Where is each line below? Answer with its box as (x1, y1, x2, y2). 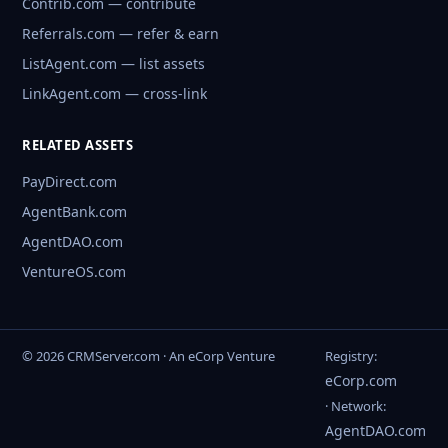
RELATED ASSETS (22, 135, 133, 154)
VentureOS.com (22, 261, 126, 281)
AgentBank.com (22, 201, 127, 221)
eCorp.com (325, 370, 397, 390)
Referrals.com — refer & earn (22, 23, 219, 43)
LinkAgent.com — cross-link (22, 83, 207, 103)
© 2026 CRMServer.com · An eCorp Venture (22, 346, 275, 365)
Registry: (325, 346, 377, 365)
